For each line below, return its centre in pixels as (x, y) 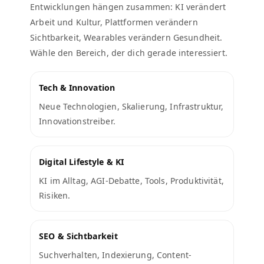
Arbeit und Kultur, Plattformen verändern (114, 22)
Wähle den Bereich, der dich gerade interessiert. (129, 52)
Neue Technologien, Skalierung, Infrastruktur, (131, 106)
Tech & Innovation (77, 87)
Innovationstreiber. (77, 121)
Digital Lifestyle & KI (82, 161)
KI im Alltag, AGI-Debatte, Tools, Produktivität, (131, 180)
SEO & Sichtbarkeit (78, 236)
